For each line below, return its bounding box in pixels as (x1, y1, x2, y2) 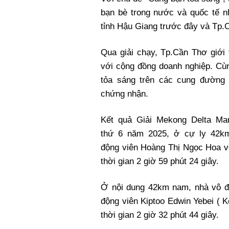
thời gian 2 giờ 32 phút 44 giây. (101, 210, 219, 220)
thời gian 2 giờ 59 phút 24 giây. (101, 156, 219, 167)
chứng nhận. (101, 89, 148, 99)
